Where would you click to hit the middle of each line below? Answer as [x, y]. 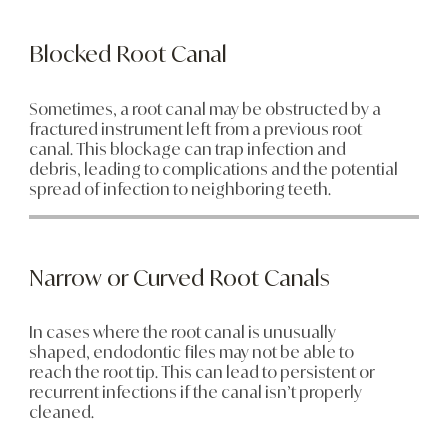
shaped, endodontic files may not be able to [191, 352]
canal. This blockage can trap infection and [187, 148]
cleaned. [61, 412]
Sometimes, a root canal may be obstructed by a [204, 108]
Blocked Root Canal [127, 54]
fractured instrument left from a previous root [195, 128]
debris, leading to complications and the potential [213, 168]
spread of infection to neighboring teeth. [179, 188]
